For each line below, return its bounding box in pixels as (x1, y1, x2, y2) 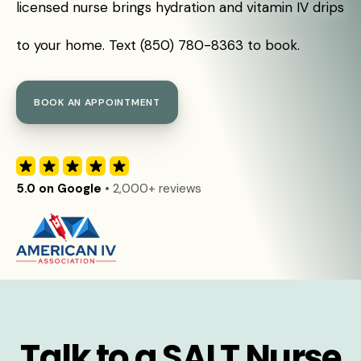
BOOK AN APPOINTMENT (34, 96, 160, 109)
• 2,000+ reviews (102, 180, 201, 197)
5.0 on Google (16, 180, 102, 197)
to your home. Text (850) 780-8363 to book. (16, 36, 300, 54)
